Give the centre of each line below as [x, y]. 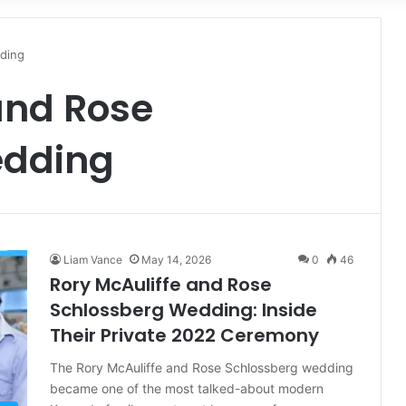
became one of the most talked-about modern [187, 388]
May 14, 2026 [176, 259]
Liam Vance [93, 259]
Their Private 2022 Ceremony [184, 335]
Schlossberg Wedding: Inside [184, 309]
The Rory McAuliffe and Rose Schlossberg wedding [202, 367]
